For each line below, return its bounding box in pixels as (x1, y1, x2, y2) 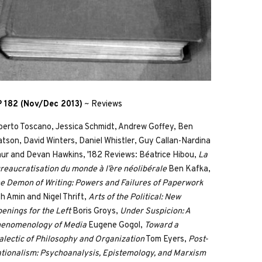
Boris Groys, (71, 205, 120, 217)
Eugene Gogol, (87, 219, 145, 231)
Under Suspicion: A (120, 205, 191, 217)
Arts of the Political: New (88, 191, 181, 203)
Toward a (144, 219, 179, 231)
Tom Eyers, (144, 233, 189, 245)
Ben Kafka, (167, 163, 211, 175)
